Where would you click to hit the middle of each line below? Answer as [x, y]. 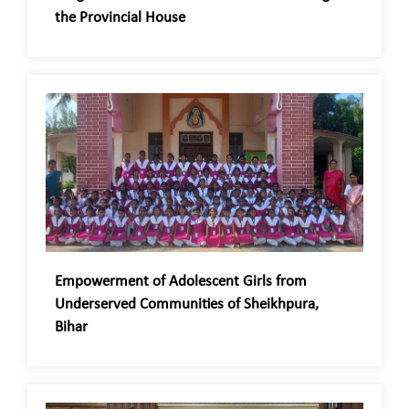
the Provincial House [120, 17]
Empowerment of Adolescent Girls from [181, 281]
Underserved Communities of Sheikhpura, [187, 304]
